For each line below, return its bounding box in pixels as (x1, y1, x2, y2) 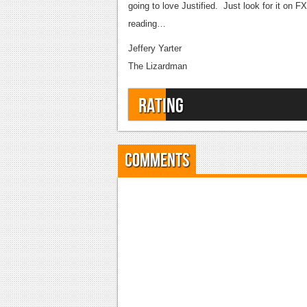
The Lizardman (128, 61, 187, 71)
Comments (125, 149, 189, 172)
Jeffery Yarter (128, 43, 182, 53)
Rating (138, 94, 184, 119)
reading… (128, 19, 166, 29)
